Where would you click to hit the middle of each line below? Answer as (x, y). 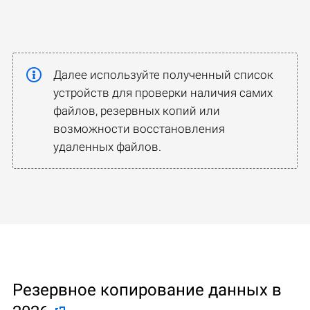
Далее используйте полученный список (163, 74)
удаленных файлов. (107, 146)
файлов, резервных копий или (137, 110)
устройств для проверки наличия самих (163, 92)
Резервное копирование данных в (147, 290)
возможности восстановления (139, 128)
